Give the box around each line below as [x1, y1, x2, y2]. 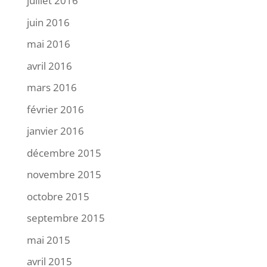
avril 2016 [26, 58, 72, 73]
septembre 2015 [26, 211, 105, 225]
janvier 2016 [26, 124, 84, 138]
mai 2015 [26, 232, 70, 247]
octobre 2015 [26, 189, 89, 203]
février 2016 [26, 102, 84, 116]
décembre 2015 [26, 145, 101, 160]
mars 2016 [26, 80, 77, 94]
